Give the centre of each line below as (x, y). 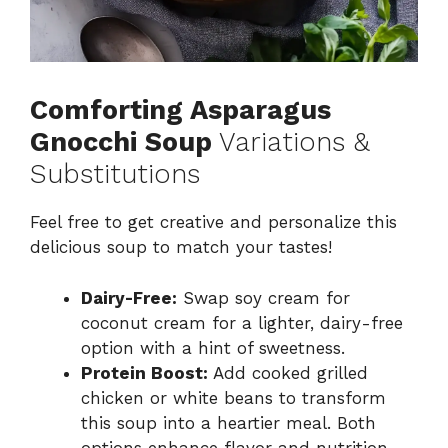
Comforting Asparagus (180, 110)
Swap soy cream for (263, 297)
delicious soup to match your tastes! (181, 247)
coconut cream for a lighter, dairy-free (242, 322)
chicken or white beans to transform (233, 397)
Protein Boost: (144, 372)
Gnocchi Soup (121, 142)
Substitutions (115, 174)
